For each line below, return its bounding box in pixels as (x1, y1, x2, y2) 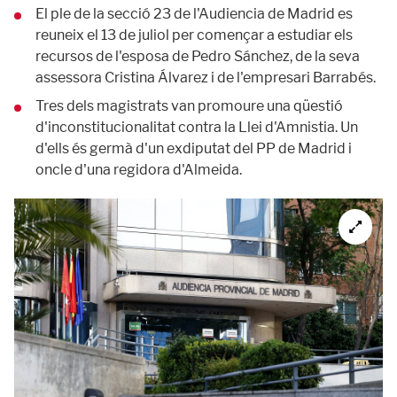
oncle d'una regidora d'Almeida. (35, 161, 242, 178)
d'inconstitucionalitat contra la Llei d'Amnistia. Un (35, 119, 358, 136)
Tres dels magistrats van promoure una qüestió (35, 97, 343, 114)
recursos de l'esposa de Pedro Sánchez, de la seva (35, 48, 360, 65)
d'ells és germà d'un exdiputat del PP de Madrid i (35, 140, 352, 157)
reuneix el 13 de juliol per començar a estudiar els (35, 27, 353, 43)
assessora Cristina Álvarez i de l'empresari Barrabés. (35, 69, 376, 86)
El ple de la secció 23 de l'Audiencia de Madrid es (35, 5, 353, 22)
